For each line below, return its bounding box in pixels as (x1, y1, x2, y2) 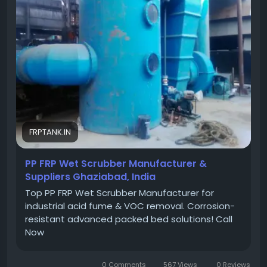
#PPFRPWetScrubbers (99, 7, 196, 20)
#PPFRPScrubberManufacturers (17, 20, 155, 33)
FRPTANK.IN (29, 126, 71, 138)
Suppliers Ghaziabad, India (25, 170, 156, 184)
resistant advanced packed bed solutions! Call (25, 213, 232, 226)
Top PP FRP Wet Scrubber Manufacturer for (25, 187, 214, 200)
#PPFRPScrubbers (17, 7, 95, 20)
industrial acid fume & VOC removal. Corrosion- (25, 200, 235, 213)
